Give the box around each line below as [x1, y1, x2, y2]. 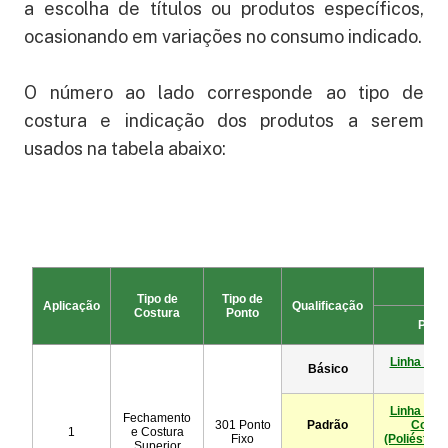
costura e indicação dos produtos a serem [24, 110, 424, 132]
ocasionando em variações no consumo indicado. [24, 26, 422, 48]
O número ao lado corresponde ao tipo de [24, 82, 424, 104]
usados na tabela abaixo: [24, 138, 226, 160]
